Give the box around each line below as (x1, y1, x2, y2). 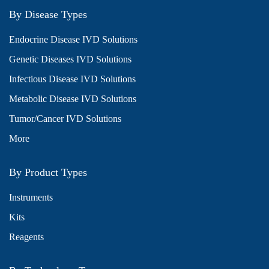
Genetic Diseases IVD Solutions (9, 54, 131, 64)
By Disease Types (9, 8, 87, 20)
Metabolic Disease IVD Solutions (9, 94, 136, 104)
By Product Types (9, 166, 87, 178)
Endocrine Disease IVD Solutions (9, 34, 138, 44)
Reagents (9, 232, 44, 242)
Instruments (9, 192, 53, 202)
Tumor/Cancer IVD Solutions (9, 113, 121, 124)
